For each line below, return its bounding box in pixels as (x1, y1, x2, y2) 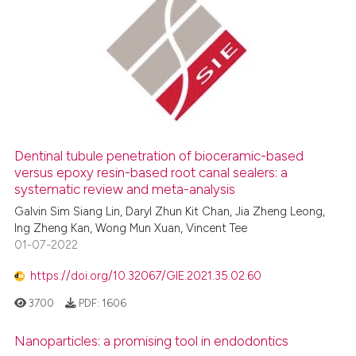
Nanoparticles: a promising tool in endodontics (14, 333, 289, 350)
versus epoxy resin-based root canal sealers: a (14, 164, 288, 180)
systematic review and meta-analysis (14, 180, 236, 197)
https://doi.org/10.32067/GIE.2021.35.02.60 (30, 268, 262, 283)
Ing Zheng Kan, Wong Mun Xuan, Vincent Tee (14, 221, 248, 236)
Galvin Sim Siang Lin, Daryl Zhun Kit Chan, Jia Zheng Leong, (14, 204, 326, 219)
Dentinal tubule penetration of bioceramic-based (14, 147, 304, 164)
